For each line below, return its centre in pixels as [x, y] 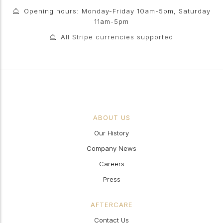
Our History [111, 133]
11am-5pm [111, 21]
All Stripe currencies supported [117, 37]
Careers [111, 164]
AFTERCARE [111, 205]
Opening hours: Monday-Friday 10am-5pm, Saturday [117, 11]
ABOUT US [111, 117]
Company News [111, 148]
